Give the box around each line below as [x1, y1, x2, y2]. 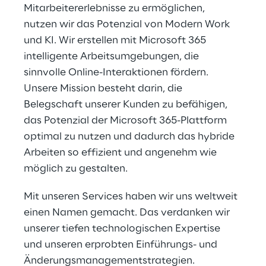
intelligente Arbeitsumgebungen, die [24, 51, 201, 62]
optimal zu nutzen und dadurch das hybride [24, 131, 237, 142]
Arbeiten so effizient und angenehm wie [24, 147, 219, 158]
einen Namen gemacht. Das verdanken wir [24, 207, 232, 218]
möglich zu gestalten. [24, 163, 128, 174]
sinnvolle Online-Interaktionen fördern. [24, 67, 211, 78]
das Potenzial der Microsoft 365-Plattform [24, 115, 229, 126]
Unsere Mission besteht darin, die [24, 83, 185, 94]
